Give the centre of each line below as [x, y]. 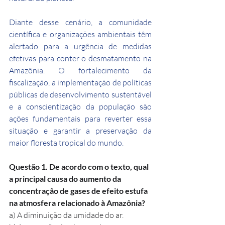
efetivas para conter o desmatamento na [80, 58]
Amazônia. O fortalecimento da [80, 70]
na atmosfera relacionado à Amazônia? [77, 202]
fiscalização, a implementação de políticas [80, 82]
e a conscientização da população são [80, 106]
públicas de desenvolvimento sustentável [80, 94]
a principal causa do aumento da [66, 178]
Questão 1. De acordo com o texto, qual [80, 166]
